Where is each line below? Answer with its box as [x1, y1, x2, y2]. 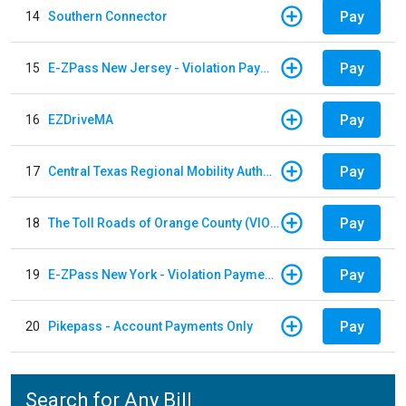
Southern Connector [48, 8, 168, 24]
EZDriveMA [48, 111, 113, 127]
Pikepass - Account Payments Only [48, 318, 253, 333]
